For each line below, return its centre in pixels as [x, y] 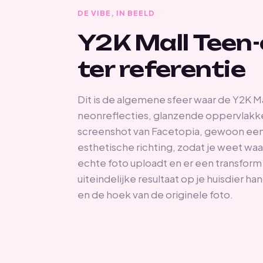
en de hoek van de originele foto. [155, 195]
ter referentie [161, 69]
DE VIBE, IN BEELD [116, 13]
